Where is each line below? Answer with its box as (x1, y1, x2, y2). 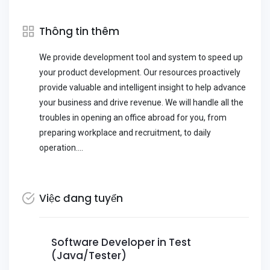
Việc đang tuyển (39, 191, 123, 206)
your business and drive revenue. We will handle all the (39, 98, 243, 107)
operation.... (39, 143, 83, 152)
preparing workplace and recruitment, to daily (39, 128, 211, 137)
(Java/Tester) (51, 248, 127, 263)
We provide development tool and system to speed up (39, 52, 243, 62)
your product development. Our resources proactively (39, 67, 240, 77)
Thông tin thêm (39, 24, 119, 39)
